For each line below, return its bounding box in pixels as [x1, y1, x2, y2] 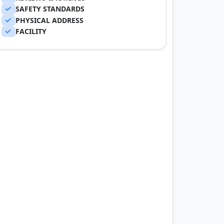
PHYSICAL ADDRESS [15, 15, 84, 25]
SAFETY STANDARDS [15, 4, 85, 14]
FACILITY [15, 26, 47, 36]
